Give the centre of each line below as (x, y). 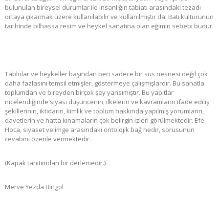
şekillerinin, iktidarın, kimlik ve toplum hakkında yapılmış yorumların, (104, 111)
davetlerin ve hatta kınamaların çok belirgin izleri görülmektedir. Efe (105, 120)
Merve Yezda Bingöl (34, 186)
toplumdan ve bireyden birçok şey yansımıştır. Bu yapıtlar (89, 92)
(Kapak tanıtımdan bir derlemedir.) (55, 163)
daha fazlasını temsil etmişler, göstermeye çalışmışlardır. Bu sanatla (105, 83)
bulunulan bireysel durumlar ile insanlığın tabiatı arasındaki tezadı (103, 7)
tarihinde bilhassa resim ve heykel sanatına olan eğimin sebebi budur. (109, 26)
